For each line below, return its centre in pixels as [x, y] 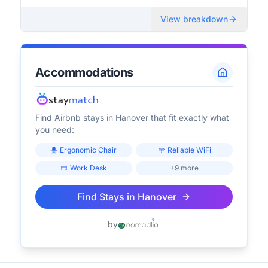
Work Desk [88, 168]
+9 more [185, 168]
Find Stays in [107, 197]
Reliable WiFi [189, 150]
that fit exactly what [188, 118]
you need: [54, 130]
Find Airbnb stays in [75, 118]
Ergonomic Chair [89, 150]
